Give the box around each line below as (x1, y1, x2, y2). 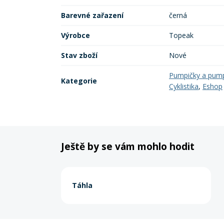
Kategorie (61, 76, 97, 85)
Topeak (169, 30, 193, 40)
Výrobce (61, 30, 90, 40)
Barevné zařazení (61, 10, 123, 20)
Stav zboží (61, 50, 97, 60)
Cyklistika (169, 81, 198, 91)
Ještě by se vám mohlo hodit (61, 140, 194, 153)
